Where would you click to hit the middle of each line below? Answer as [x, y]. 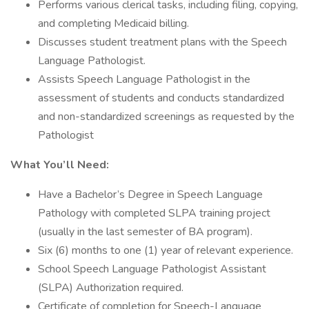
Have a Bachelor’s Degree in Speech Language [150, 195]
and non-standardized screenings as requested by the [166, 117]
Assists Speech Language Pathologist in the [144, 79]
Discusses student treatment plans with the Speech [162, 42]
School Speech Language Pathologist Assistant [152, 269]
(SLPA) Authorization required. [111, 288]
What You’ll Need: [60, 165]
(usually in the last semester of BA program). [145, 232]
